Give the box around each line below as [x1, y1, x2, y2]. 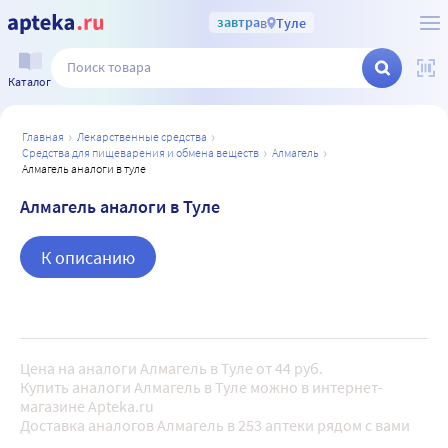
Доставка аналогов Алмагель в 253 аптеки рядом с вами [20, 415, 410, 435]
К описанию [41, 245, 135, 269]
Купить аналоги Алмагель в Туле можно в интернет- [20, 377, 383, 397]
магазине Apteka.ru [20, 396, 154, 416]
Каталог [8, 73, 51, 89]
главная [27, 129, 64, 144]
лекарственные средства [84, 129, 207, 144]
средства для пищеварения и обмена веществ [29, 145, 259, 160]
